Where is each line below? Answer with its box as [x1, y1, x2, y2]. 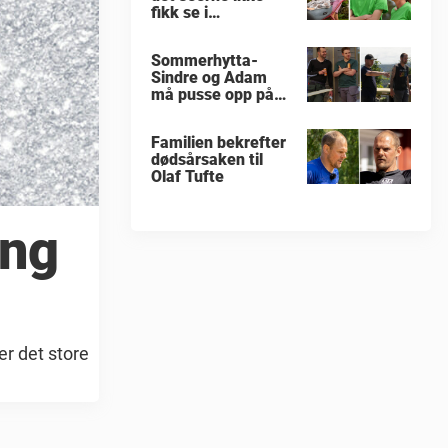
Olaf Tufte [151, 167, 224, 187]
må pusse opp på [151, 85, 274, 105]
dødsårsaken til [151, 150, 263, 170]
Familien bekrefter [151, 133, 286, 153]
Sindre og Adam [151, 68, 267, 88]
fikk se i [151, 3, 208, 23]
